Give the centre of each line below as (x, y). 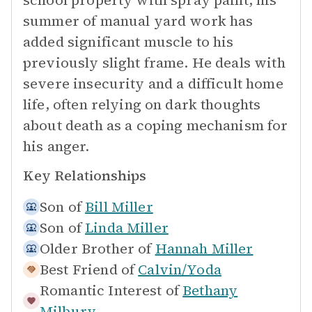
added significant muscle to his (128, 42)
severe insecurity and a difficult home (153, 84)
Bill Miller (119, 207)
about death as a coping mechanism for (156, 125)
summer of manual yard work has (138, 21)
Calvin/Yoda (180, 270)
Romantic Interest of (109, 290)
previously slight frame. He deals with (154, 63)
